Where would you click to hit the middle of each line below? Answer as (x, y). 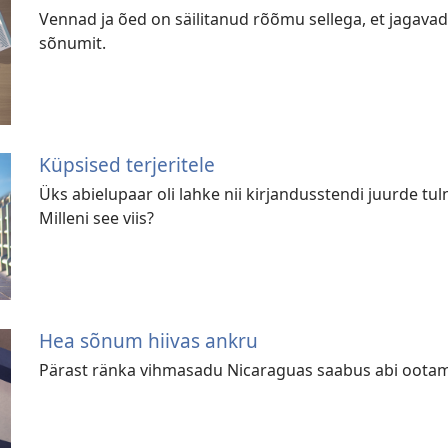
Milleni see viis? (97, 218)
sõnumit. (73, 42)
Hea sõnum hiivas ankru (149, 340)
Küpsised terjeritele (127, 165)
